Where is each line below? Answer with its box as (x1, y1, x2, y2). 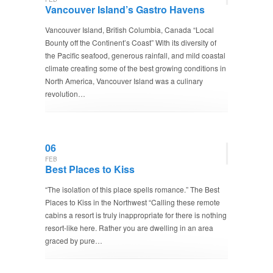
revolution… (45, 88, 85, 99)
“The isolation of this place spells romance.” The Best (45, 184, 219, 194)
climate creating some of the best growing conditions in (45, 63, 226, 73)
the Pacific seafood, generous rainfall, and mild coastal (45, 50, 225, 60)
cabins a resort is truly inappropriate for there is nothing (45, 210, 227, 220)
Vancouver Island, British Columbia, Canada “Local (45, 24, 214, 35)
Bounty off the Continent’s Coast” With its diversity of (45, 37, 216, 48)
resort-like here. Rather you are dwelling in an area (45, 222, 213, 233)
